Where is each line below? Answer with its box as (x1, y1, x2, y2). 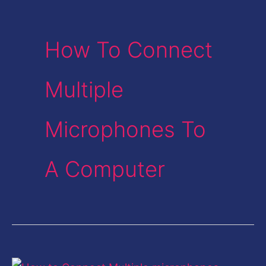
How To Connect (44, 37, 213, 64)
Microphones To (44, 116, 206, 143)
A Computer (44, 156, 165, 183)
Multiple (44, 77, 123, 103)
